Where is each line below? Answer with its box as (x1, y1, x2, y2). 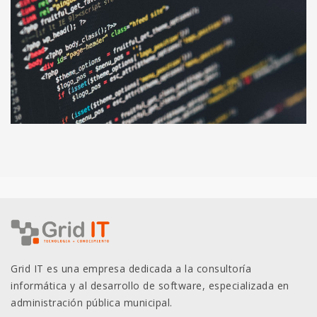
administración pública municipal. (11, 295, 173, 309)
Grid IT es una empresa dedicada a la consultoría (11, 261, 251, 275)
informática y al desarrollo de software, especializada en (11, 278, 289, 292)
